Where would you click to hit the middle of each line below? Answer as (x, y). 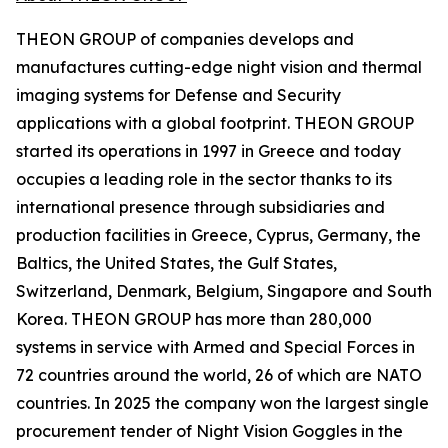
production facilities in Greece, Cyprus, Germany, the (218, 235)
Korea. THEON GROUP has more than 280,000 (194, 319)
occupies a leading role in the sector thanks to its (204, 179)
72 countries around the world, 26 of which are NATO (219, 375)
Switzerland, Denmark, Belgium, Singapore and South (224, 291)
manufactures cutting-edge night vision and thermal (219, 67)
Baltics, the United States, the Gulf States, (176, 263)
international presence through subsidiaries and (200, 207)
